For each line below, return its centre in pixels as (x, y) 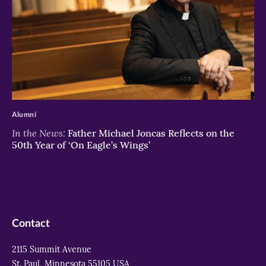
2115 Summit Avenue (52, 249)
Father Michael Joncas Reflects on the (150, 133)
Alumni (24, 114)
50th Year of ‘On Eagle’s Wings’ (81, 145)
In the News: (39, 132)
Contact (31, 224)
